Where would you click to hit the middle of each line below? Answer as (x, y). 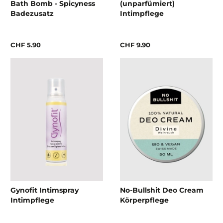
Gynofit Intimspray (45, 190)
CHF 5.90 (26, 45)
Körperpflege (144, 200)
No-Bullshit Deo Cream (162, 190)
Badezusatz (32, 13)
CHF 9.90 (135, 45)
